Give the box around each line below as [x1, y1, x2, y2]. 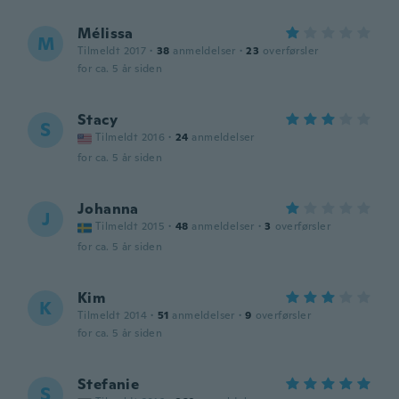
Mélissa [77, 24, 134, 43]
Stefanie [77, 375, 140, 394]
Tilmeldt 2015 [95, 219, 166, 233]
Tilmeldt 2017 [77, 44, 147, 58]
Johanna [77, 199, 139, 218]
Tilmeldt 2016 [95, 130, 166, 144]
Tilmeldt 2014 [77, 308, 148, 322]
